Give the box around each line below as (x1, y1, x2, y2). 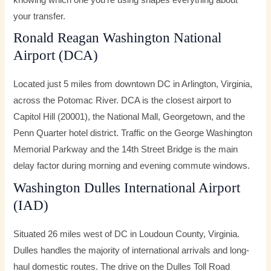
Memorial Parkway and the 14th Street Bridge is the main (13, 145, 238, 155)
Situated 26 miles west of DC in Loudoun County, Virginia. (13, 229, 240, 239)
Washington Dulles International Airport (13, 180, 241, 195)
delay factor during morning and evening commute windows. (13, 161, 250, 171)
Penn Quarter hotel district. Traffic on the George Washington (13, 128, 253, 139)
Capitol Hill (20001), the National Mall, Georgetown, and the (13, 112, 246, 122)
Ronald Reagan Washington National (13, 30, 222, 46)
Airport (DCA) (13, 48, 99, 64)
